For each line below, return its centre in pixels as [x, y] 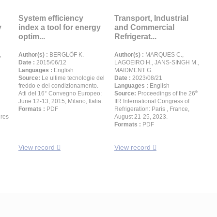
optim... [32, 37]
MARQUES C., [164, 55]
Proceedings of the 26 [166, 93]
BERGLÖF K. [66, 55]
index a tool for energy [60, 27]
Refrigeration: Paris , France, [152, 109]
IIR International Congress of [152, 101]
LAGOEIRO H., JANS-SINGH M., [157, 62]
